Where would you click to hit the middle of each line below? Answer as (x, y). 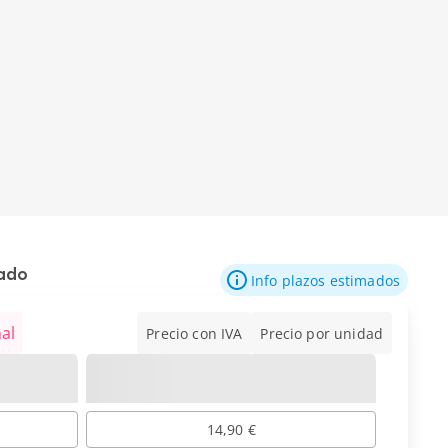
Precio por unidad (321, 333)
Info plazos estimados (325, 280)
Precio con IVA (194, 333)
